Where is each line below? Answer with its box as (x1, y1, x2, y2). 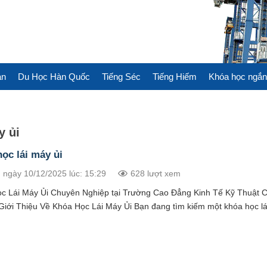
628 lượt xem (131, 169, 181, 178)
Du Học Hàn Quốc (17, 71, 90, 82)
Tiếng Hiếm (152, 71, 197, 82)
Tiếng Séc (101, 71, 141, 82)
